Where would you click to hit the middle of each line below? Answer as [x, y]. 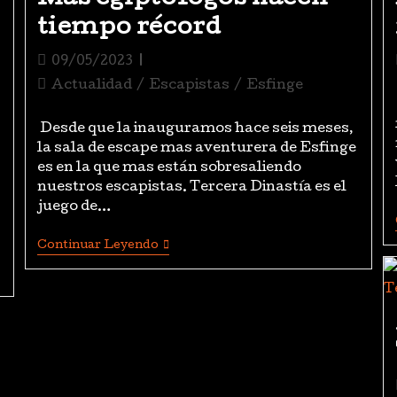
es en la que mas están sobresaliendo [169, 168]
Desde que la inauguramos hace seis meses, [195, 129]
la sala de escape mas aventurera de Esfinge [196, 149]
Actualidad [91, 86]
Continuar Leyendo [97, 246]
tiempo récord [129, 29]
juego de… [74, 207]
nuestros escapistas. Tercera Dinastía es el [191, 188]
